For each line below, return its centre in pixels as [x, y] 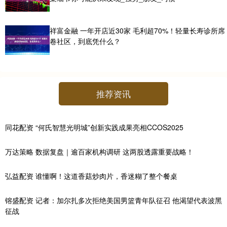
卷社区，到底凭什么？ [85, 41]
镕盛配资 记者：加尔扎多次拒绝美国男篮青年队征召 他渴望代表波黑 [113, 200]
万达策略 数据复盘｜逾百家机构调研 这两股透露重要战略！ [99, 151]
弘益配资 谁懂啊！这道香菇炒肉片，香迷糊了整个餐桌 [91, 176]
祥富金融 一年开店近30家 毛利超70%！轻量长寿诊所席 [137, 30]
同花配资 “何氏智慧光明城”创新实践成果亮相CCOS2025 [94, 127]
